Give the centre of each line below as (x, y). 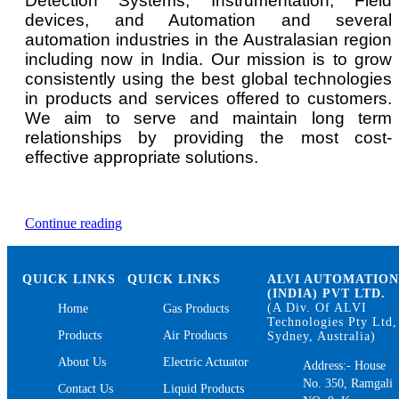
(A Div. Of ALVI (318, 308)
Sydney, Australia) (322, 337)
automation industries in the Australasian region (208, 40)
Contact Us (86, 389)
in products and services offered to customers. (208, 99)
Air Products (195, 336)
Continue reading (73, 224)
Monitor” (147, 287)
